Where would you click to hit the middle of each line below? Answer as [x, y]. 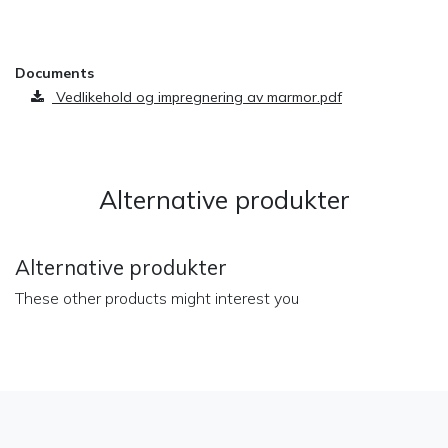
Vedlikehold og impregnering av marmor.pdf [197, 96]
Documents [54, 72]
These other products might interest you [157, 297]
